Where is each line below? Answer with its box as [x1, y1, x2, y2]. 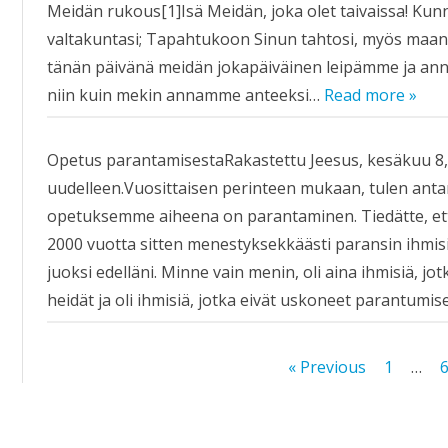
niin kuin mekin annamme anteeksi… [47, 84, 325, 106]
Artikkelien [46, 355, 138, 377]
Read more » [324, 84, 418, 106]
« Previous [288, 356, 367, 378]
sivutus [46, 387, 105, 409]
